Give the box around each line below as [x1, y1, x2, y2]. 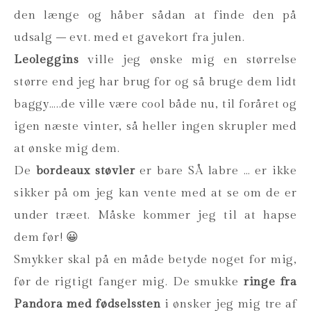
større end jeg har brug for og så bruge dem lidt [14, 74, 297, 89]
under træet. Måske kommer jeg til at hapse [14, 208, 297, 222]
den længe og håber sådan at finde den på [14, 8, 297, 22]
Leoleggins [14, 52, 79, 67]
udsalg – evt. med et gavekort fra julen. [14, 30, 245, 44]
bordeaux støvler [35, 163, 135, 178]
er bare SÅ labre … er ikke [135, 163, 297, 178]
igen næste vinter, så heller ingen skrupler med [14, 119, 297, 133]
